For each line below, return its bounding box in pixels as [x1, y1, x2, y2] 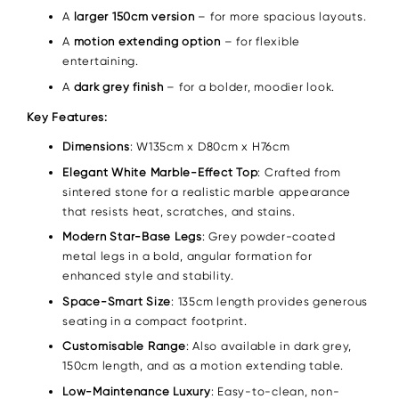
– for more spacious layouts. [194, 9, 367, 23]
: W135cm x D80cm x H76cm [129, 140, 290, 154]
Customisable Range [62, 339, 186, 354]
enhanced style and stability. [62, 269, 234, 283]
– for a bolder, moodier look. [163, 79, 335, 94]
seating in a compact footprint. [62, 313, 248, 328]
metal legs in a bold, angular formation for [62, 249, 313, 264]
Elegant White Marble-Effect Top [62, 165, 258, 179]
